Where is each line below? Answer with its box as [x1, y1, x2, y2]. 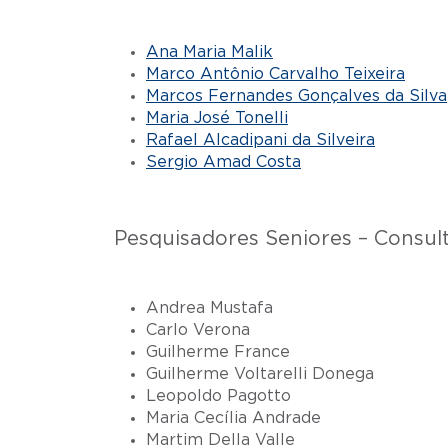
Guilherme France [146, 344, 290, 361]
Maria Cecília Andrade [146, 410, 321, 427]
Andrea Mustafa [146, 300, 273, 317]
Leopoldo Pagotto [146, 388, 291, 405]
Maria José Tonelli [146, 110, 288, 127]
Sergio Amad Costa [146, 154, 301, 171]
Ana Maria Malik [146, 44, 273, 61]
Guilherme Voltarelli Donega [146, 366, 374, 383]
